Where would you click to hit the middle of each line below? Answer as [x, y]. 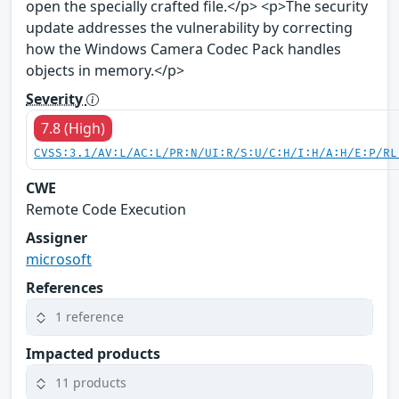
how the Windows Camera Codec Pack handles [183, 49]
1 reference [90, 317]
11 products [91, 383]
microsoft [59, 259]
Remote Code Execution [106, 209]
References [65, 287]
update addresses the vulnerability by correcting [189, 27]
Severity [56, 98]
